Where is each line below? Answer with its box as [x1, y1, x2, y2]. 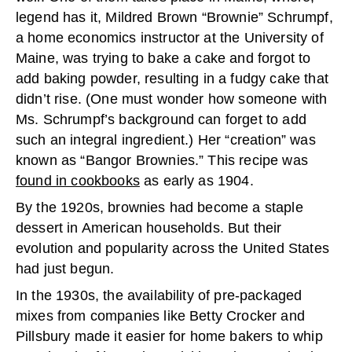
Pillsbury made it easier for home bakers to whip [16, 328, 323, 344]
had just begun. [16, 261, 115, 277]
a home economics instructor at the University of [16, 30, 324, 46]
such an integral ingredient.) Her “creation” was [16, 132, 316, 148]
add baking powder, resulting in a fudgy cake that [16, 71, 328, 86]
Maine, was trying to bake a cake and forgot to [16, 50, 311, 66]
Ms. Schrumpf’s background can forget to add [16, 112, 306, 127]
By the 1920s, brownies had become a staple [16, 200, 303, 215]
